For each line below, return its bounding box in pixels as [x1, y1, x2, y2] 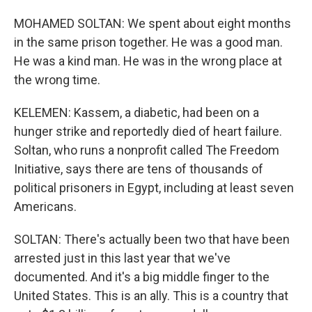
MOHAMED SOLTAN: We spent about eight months [14, 16, 291, 31]
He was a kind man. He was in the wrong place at [14, 54, 282, 68]
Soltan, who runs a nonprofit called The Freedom [14, 143, 279, 157]
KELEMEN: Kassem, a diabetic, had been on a [14, 105, 259, 120]
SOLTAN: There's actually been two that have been [14, 232, 290, 247]
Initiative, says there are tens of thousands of [14, 162, 263, 176]
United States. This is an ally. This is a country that [14, 288, 288, 303]
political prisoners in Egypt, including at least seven [14, 180, 294, 195]
